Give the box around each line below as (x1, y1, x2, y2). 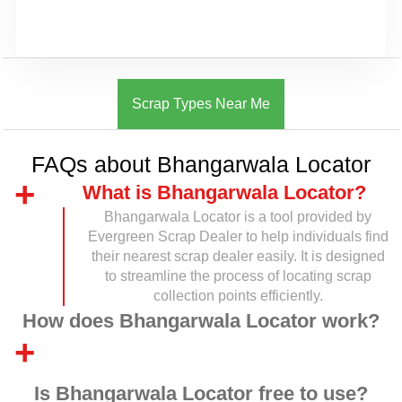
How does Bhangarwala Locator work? (22, 310, 380, 332)
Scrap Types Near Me (132, 96, 270, 111)
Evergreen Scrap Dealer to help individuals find (87, 229, 389, 244)
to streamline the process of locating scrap (104, 268, 371, 284)
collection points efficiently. (153, 288, 323, 303)
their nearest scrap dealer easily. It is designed (91, 249, 385, 264)
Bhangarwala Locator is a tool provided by (104, 209, 371, 224)
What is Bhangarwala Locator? (82, 181, 366, 204)
